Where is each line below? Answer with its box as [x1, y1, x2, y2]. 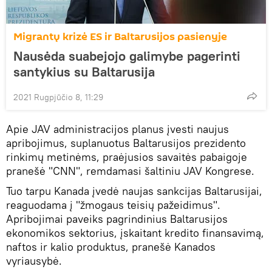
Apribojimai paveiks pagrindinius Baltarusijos [6, 212, 228, 226]
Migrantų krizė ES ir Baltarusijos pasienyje [13, 29, 227, 44]
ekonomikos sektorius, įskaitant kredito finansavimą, [6, 226, 264, 240]
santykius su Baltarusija [13, 63, 155, 80]
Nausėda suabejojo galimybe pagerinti [13, 47, 240, 64]
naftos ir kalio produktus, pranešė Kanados [6, 240, 216, 254]
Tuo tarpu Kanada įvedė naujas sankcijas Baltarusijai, [6, 184, 262, 198]
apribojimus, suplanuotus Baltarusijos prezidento [6, 136, 246, 150]
